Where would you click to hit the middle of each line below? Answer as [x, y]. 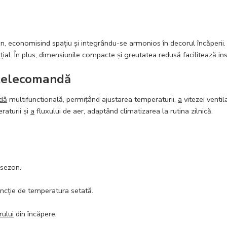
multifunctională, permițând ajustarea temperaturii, [92, 99]
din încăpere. [35, 214]
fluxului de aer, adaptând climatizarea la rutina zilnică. [124, 111]
